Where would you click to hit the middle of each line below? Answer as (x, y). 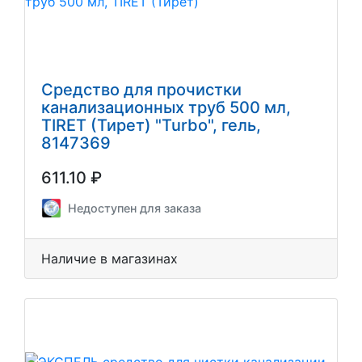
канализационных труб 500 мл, (166, 107)
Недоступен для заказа (135, 208)
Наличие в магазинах (109, 258)
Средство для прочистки (141, 89)
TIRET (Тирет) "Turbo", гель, (151, 125)
